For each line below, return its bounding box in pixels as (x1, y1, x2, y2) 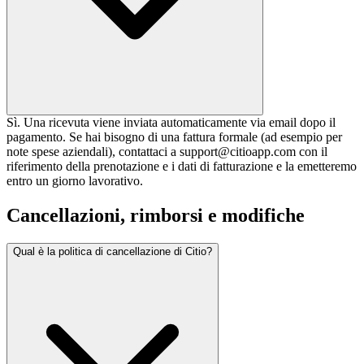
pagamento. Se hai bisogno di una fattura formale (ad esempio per (6, 130, 342, 145)
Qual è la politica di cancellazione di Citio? (13, 245, 212, 258)
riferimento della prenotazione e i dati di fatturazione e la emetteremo (6, 159, 357, 174)
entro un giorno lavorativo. (6, 174, 143, 188)
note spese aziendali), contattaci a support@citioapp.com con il (6, 145, 327, 159)
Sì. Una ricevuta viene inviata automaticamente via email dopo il (6, 115, 336, 130)
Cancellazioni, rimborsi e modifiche (6, 205, 305, 227)
